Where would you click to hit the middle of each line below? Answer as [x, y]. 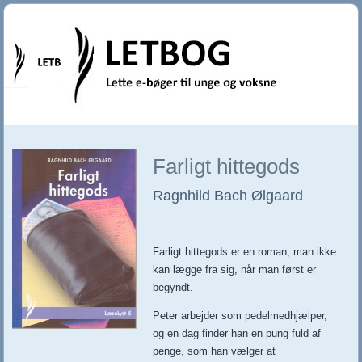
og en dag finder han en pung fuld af [237, 334]
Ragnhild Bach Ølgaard [228, 196]
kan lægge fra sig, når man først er [235, 270]
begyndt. [173, 288]
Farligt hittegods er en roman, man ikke [245, 252]
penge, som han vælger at [215, 351]
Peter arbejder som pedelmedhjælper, [240, 316]
